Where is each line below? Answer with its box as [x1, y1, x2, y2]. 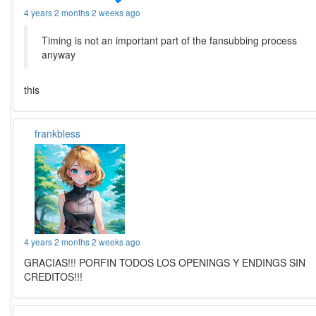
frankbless [35, 126, 81, 140]
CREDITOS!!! [24, 269, 83, 284]
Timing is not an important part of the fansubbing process [42, 32, 298, 47]
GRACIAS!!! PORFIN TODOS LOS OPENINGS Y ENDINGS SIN [24, 255, 306, 269]
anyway [42, 47, 76, 61]
